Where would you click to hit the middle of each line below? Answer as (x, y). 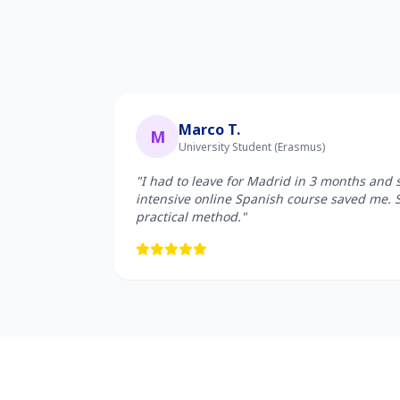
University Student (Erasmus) (252, 147)
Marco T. (209, 129)
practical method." (191, 217)
